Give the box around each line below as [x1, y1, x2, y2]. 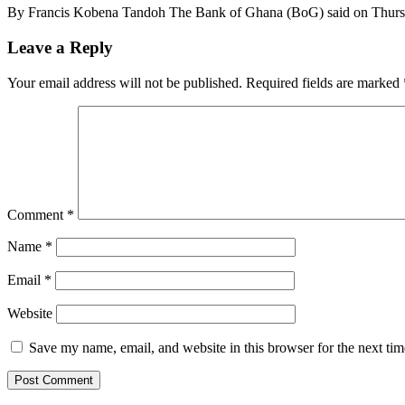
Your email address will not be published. [7, 74, 242, 90]
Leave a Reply [7, 37, 113, 57]
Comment [7, 206, 67, 222]
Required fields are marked [246, 74, 403, 90]
